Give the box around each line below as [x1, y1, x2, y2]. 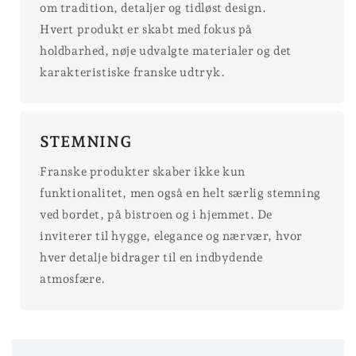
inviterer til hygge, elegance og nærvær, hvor [40, 228, 304, 243]
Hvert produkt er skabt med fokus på [40, 21, 253, 37]
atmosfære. [40, 271, 106, 286]
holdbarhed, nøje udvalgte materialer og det [40, 43, 292, 58]
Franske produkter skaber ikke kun [40, 164, 246, 179]
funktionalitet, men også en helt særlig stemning [40, 185, 321, 200]
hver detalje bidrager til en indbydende [40, 250, 263, 265]
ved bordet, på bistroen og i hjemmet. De [40, 207, 273, 222]
